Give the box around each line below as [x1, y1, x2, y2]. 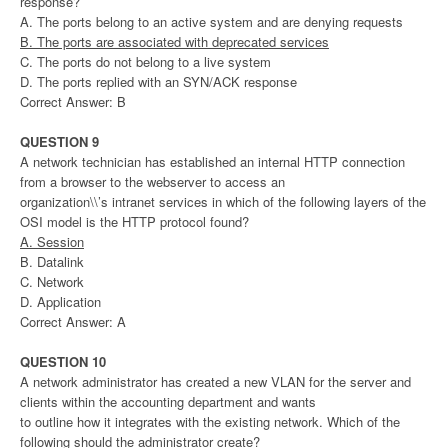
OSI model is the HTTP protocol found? [20, 212, 249, 232]
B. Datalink [20, 252, 84, 272]
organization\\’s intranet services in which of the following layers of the [20, 192, 426, 212]
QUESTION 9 [20, 132, 99, 152]
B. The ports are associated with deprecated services [20, 32, 329, 52]
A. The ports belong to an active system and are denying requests [20, 12, 403, 32]
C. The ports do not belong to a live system [20, 52, 271, 72]
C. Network [20, 272, 84, 292]
